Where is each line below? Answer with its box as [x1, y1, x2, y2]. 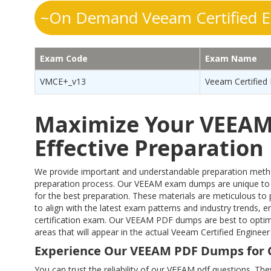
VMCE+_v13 [40, 76, 86, 87]
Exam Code [40, 53, 88, 64]
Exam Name [205, 53, 257, 64]
